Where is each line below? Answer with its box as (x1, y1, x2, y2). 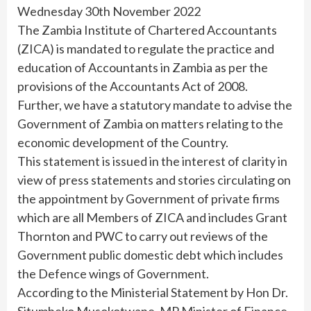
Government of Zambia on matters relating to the (17, 115, 283, 131)
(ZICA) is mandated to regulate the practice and (17, 40, 274, 56)
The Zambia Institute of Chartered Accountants (17, 22, 277, 37)
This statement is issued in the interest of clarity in (17, 153, 287, 169)
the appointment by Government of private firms (17, 190, 280, 206)
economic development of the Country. (17, 134, 228, 150)
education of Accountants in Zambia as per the (17, 59, 268, 75)
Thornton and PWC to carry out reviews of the (17, 228, 268, 244)
